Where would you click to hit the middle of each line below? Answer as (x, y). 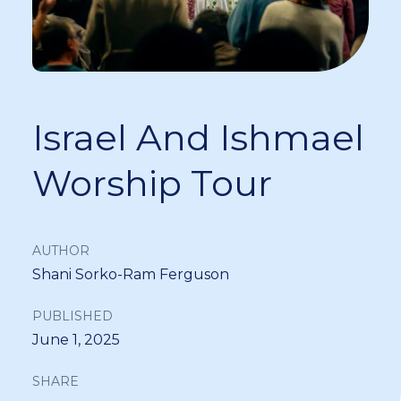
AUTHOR (61, 251)
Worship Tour (152, 183)
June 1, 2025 (76, 340)
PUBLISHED (73, 316)
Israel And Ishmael (198, 137)
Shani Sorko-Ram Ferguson (131, 274)
